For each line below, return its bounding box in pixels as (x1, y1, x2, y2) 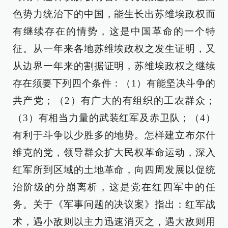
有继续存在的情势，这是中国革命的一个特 (13, 26, 215, 37)
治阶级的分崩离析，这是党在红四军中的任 (13, 182, 215, 192)
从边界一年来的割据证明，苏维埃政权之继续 (13, 61, 215, 71)
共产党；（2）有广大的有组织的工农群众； (13, 95, 215, 106)
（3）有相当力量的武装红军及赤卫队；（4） (13, 112, 215, 123)
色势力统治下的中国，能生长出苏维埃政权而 (13, 9, 215, 19)
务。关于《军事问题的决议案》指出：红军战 (13, 199, 215, 210)
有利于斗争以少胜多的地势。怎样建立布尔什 (13, 130, 215, 140)
